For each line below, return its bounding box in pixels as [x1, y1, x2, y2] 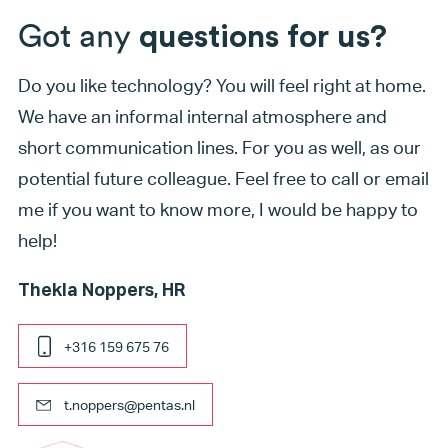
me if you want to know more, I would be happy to [17, 199, 418, 221]
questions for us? [130, 20, 387, 53]
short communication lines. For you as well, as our [17, 137, 421, 159]
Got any [17, 15, 131, 55]
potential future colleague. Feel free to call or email [17, 168, 429, 190]
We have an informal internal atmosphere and [17, 106, 387, 128]
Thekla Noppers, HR [17, 281, 185, 300]
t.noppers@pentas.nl [63, 395, 195, 413]
